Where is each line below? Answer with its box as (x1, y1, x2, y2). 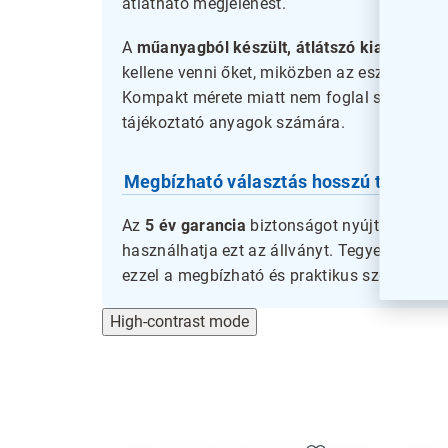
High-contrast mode (110, 312, 249, 332)
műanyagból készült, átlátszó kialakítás (136, 37, 434, 57)
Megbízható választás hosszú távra (123, 170, 419, 192)
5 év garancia (144, 216, 247, 236)
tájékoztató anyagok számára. (122, 112, 345, 132)
